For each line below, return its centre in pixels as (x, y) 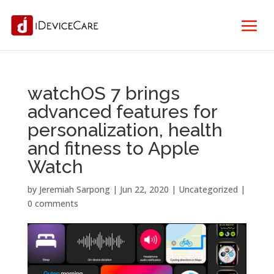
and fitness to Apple (113, 148)
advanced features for (122, 112)
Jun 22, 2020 (144, 189)
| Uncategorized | (207, 189)
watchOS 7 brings (103, 93)
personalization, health (125, 130)
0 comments (53, 203)
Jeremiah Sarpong (74, 189)
